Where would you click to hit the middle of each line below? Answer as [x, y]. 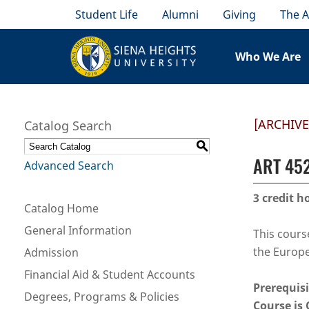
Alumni [181, 14]
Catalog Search [68, 126]
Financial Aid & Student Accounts [110, 275]
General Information [78, 230]
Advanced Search [69, 166]
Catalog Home [61, 208]
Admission [51, 252]
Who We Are [268, 57]
